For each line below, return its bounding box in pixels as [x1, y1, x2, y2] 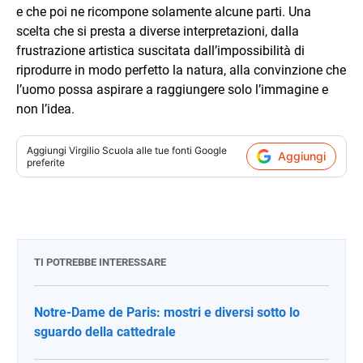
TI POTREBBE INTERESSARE [34, 255, 166, 268]
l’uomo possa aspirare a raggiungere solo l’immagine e [16, 81, 328, 97]
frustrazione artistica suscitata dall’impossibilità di [16, 42, 305, 58]
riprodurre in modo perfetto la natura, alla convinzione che [16, 62, 346, 78]
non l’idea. [16, 100, 75, 117]
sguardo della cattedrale [34, 323, 176, 340]
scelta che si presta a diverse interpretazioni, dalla [16, 23, 299, 39]
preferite [27, 156, 65, 169]
